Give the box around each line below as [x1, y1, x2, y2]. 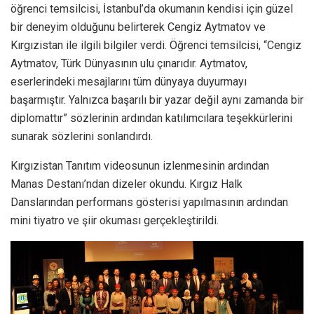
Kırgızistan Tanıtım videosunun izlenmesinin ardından [11, 158, 269, 172]
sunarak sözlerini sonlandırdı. [11, 129, 153, 143]
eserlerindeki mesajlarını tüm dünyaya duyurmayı [11, 74, 247, 88]
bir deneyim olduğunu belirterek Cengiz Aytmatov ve [11, 20, 266, 34]
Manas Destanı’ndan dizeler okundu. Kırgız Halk [11, 177, 243, 191]
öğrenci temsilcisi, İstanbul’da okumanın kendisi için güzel [11, 1, 293, 15]
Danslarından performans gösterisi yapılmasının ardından [11, 195, 288, 209]
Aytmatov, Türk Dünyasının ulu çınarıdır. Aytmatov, [11, 56, 247, 70]
